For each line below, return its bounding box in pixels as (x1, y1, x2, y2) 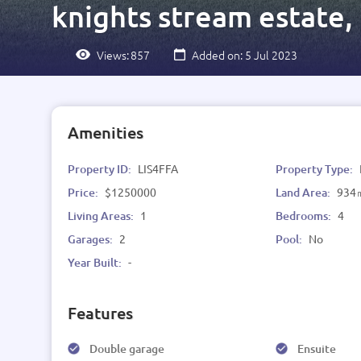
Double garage (89, 341, 164, 356)
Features (68, 302, 133, 323)
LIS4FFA (138, 161, 178, 176)
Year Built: (68, 255, 124, 270)
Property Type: (276, 161, 356, 176)
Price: (68, 185, 101, 200)
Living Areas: (68, 208, 136, 223)
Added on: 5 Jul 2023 (192, 46, 297, 63)
